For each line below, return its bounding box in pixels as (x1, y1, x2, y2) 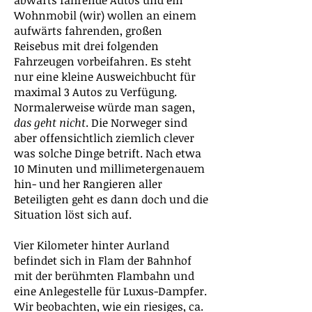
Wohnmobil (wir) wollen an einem (14, 8, 196, 23)
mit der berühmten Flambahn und (14, 268, 194, 283)
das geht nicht (14, 115, 86, 130)
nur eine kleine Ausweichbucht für (14, 69, 196, 84)
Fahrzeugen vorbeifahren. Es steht (14, 54, 192, 69)
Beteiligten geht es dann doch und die (14, 192, 208, 207)
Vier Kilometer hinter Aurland (14, 237, 169, 253)
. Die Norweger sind (86, 115, 187, 130)
